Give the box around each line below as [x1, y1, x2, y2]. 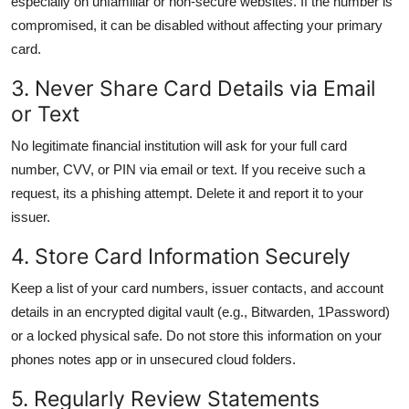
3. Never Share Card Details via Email [11, 74, 375, 101]
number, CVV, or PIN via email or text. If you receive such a [11, 161, 365, 177]
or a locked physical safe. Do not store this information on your [11, 327, 382, 343]
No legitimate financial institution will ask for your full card [11, 137, 347, 153]
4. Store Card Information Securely [11, 242, 351, 269]
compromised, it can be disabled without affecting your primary [11, 16, 383, 33]
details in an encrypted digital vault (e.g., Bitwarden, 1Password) [11, 303, 390, 320]
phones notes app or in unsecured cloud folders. [11, 351, 296, 367]
